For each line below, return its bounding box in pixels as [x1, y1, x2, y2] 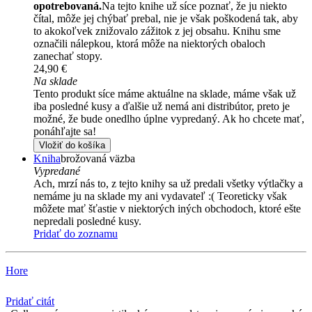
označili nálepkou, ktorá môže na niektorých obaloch [33, 38, 265, 50]
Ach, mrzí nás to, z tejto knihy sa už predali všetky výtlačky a [33, 178, 303, 190]
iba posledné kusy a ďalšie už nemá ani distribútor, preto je [33, 100, 290, 113]
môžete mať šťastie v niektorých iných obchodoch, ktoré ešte [33, 203, 301, 215]
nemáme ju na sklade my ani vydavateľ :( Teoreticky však [33, 190, 287, 203]
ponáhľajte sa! [33, 125, 96, 138]
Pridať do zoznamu [33, 228, 118, 240]
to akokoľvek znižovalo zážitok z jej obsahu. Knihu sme [33, 25, 281, 38]
